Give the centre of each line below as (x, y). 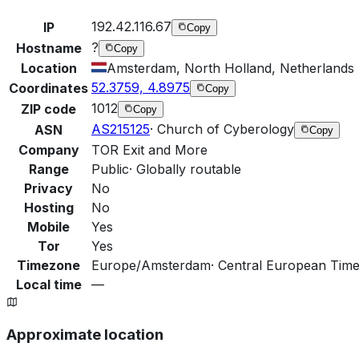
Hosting (48, 207)
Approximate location (85, 335)
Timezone (48, 265)
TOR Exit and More (149, 149)
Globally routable (189, 169)
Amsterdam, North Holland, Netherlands (230, 68)
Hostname (48, 48)
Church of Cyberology (226, 129)
